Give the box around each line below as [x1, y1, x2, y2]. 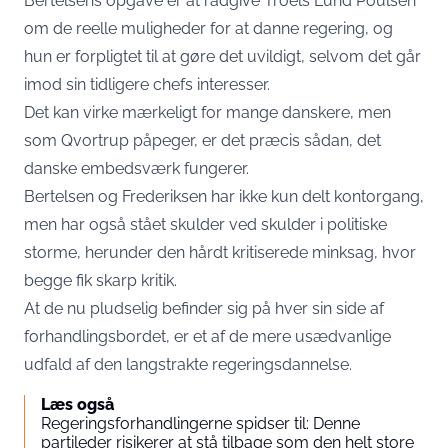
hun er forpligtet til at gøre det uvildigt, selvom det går [24, 47, 421, 67]
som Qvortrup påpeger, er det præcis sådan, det [24, 131, 381, 151]
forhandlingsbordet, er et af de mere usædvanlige [24, 327, 391, 347]
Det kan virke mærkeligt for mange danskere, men [24, 103, 391, 123]
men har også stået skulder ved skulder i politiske [24, 215, 387, 235]
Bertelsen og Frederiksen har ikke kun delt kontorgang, [24, 187, 424, 207]
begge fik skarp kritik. [24, 271, 177, 291]
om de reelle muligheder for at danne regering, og [24, 19, 393, 39]
